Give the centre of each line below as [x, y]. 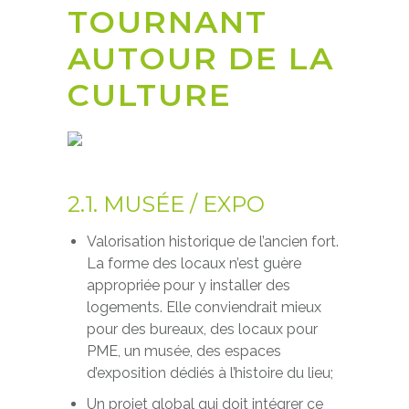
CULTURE [150, 95]
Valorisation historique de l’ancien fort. [212, 241]
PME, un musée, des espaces [184, 351]
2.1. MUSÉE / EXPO [166, 204]
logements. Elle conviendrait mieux [204, 307]
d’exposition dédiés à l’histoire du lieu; [210, 373]
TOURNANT [168, 22]
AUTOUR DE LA [201, 58]
